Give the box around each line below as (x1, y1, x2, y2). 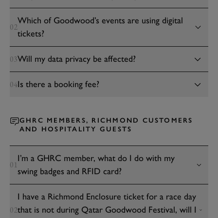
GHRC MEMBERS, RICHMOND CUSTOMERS (19, 116, 193, 125)
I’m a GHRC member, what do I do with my (18, 153, 175, 163)
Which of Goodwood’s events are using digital (18, 15, 183, 26)
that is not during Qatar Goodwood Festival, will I (18, 204, 197, 215)
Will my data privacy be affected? (18, 54, 136, 64)
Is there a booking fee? (18, 79, 99, 90)
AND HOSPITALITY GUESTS (19, 125, 132, 133)
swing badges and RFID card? (18, 166, 122, 177)
